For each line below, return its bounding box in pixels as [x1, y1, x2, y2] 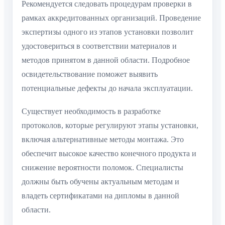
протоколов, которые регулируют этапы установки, [22, 121, 198, 130]
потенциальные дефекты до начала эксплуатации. [22, 83, 193, 92]
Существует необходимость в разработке [22, 107, 161, 116]
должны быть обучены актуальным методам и [22, 177, 179, 186]
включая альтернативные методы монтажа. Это [22, 135, 184, 144]
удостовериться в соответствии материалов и [22, 41, 177, 50]
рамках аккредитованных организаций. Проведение [22, 13, 201, 22]
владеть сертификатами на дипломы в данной [22, 191, 179, 200]
